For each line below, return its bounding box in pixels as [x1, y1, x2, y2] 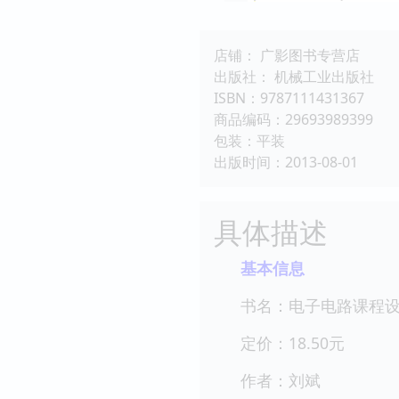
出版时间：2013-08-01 [214, 151, 358, 172]
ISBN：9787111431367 [214, 87, 364, 108]
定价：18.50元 [240, 331, 345, 354]
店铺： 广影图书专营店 [214, 45, 360, 65]
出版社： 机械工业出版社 [214, 66, 374, 86]
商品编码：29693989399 [214, 109, 373, 129]
